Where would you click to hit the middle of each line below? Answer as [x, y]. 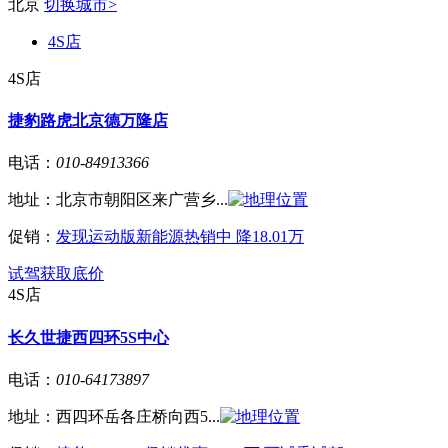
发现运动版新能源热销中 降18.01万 [180, 237]
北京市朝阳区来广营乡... [142, 200]
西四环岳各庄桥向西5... [138, 416]
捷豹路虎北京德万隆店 [88, 121]
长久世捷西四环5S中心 [88, 337]
